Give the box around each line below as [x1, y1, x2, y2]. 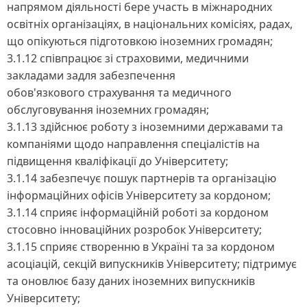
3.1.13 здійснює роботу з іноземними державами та [7, 119, 283, 134]
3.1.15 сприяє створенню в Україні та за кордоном [7, 238, 275, 254]
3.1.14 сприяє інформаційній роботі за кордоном [7, 204, 269, 220]
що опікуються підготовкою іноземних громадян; [7, 33, 273, 49]
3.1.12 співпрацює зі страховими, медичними [7, 50, 249, 66]
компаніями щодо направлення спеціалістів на [7, 136, 260, 151]
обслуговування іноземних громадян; [7, 101, 209, 117]
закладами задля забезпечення [7, 67, 175, 83]
